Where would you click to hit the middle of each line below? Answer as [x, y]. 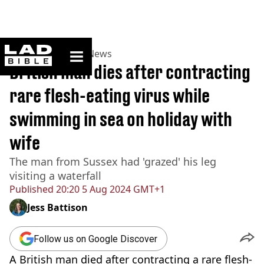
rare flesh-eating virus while [110, 95]
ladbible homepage [87, 49]
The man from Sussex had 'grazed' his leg [113, 161]
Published [32, 189]
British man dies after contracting [130, 72]
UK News [92, 54]
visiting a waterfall [55, 176]
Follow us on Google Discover [95, 239]
